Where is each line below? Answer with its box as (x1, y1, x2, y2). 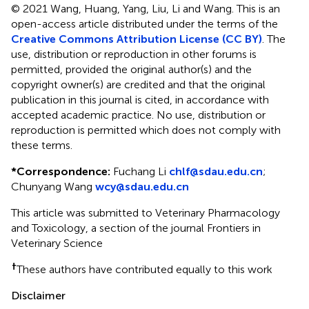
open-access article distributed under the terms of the (11, 17, 278, 31)
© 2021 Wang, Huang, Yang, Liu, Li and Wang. (11, 2, 237, 16)
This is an (237, 2, 280, 16)
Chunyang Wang (11, 180, 95, 194)
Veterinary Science (11, 237, 103, 250)
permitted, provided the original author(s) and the (11, 63, 252, 77)
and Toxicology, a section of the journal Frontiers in (11, 221, 261, 235)
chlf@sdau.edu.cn (169, 165, 263, 179)
